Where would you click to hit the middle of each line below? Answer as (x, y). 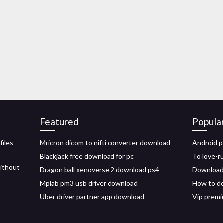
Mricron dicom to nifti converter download (105, 143)
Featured (59, 122)
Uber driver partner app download (92, 196)
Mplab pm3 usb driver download (89, 183)
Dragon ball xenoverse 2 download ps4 (100, 169)
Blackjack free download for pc (87, 156)
